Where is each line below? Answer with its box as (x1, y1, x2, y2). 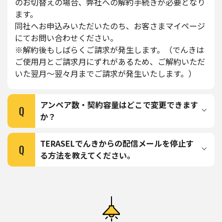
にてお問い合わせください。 (15, 32, 118, 44)
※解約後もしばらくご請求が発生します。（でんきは (15, 44, 204, 55)
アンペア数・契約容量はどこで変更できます (40, 99, 198, 111)
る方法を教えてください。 (40, 149, 135, 161)
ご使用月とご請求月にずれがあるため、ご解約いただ (15, 55, 205, 67)
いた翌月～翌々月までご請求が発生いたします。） (15, 67, 196, 79)
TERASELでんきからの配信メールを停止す (40, 137, 194, 149)
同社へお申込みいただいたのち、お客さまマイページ (15, 20, 205, 32)
